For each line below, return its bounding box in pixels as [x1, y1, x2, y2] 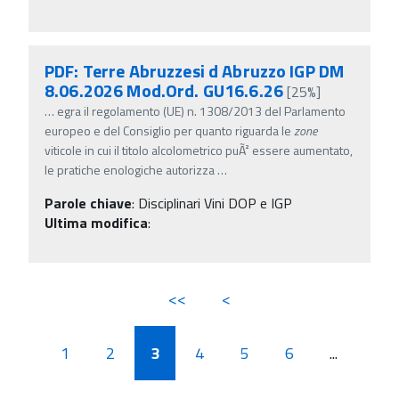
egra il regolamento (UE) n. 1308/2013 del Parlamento [57, 101, 346, 120]
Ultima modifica [45, 211, 148, 233]
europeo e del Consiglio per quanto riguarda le [45, 120, 294, 140]
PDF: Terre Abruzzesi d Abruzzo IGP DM [45, 56, 345, 85]
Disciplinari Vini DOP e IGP [138, 191, 292, 214]
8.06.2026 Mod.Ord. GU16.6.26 [45, 76, 283, 104]
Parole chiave [45, 191, 132, 214]
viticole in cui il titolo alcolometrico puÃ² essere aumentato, [45, 140, 353, 159]
